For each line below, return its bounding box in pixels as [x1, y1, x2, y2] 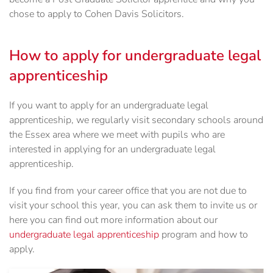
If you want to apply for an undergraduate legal [9, 99, 208, 113]
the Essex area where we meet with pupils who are [9, 128, 225, 142]
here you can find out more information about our [9, 213, 218, 227]
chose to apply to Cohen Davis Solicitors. [9, 7, 184, 21]
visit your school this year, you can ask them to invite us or [9, 199, 257, 213]
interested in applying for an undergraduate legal [9, 143, 216, 157]
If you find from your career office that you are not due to [9, 184, 247, 198]
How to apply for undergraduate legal [9, 46, 261, 66]
